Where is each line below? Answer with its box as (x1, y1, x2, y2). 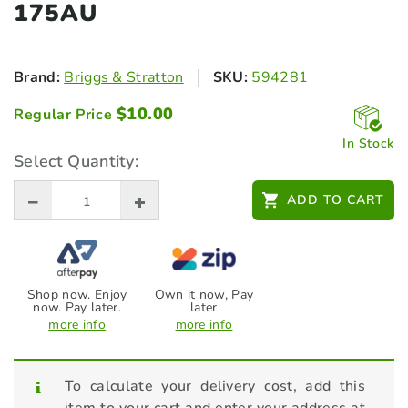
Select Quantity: (14, 150, 139, 172)
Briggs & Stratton (64, 67, 184, 87)
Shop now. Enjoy (26, 286, 127, 303)
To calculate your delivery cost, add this (65, 376, 365, 396)
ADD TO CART (287, 191, 384, 209)
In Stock (342, 135, 394, 152)
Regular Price (14, 105, 117, 125)
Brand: (14, 67, 60, 87)
